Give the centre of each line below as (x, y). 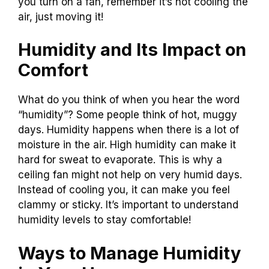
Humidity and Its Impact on (132, 50)
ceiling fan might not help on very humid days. (130, 175)
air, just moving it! (61, 17)
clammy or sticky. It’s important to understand (128, 205)
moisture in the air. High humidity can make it (127, 145)
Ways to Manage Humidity (129, 253)
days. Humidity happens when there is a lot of (128, 130)
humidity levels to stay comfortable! (104, 220)
